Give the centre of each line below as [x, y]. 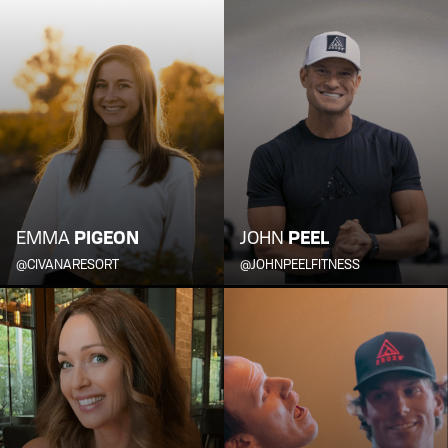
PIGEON [106, 238]
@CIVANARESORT [67, 264]
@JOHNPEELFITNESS [300, 264]
